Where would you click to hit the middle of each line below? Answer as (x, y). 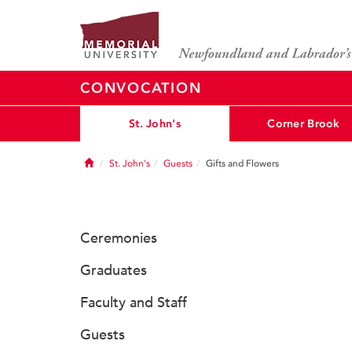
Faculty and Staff (134, 302)
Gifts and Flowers (242, 163)
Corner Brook (304, 123)
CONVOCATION (141, 88)
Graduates (114, 270)
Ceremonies (119, 238)
